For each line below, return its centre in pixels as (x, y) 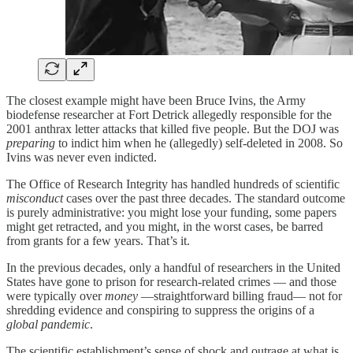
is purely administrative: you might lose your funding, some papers (171, 213)
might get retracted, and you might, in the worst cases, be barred (165, 227)
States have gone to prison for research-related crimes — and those (171, 282)
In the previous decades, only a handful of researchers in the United (173, 268)
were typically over (56, 296)
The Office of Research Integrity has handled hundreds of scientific (173, 184)
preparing (31, 143)
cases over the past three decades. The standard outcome (204, 199)
